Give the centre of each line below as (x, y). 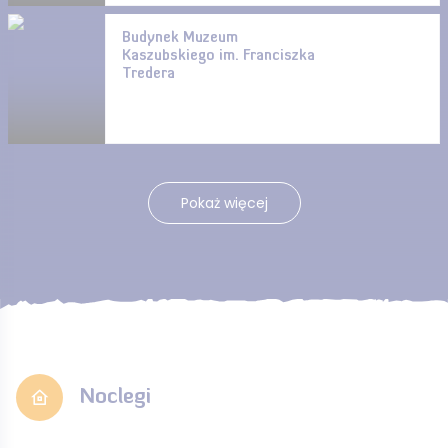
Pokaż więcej (224, 203)
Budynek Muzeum (179, 38)
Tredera (148, 74)
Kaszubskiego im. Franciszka (218, 56)
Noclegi (115, 397)
